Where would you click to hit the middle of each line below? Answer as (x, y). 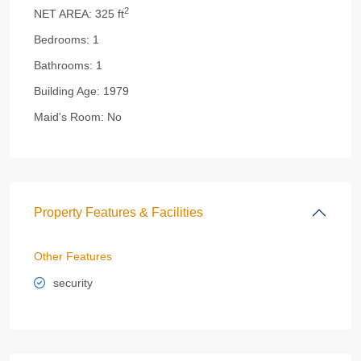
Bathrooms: (63, 65)
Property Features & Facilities (118, 212)
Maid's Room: (69, 117)
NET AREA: (63, 14)
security (73, 283)
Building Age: (67, 91)
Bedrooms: (62, 39)
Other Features (73, 256)
